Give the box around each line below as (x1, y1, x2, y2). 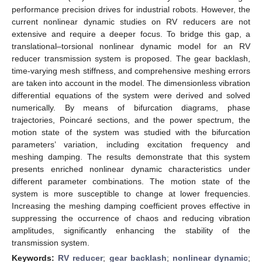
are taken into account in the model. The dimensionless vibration (12, 78, 250, 88)
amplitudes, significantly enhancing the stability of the (12, 225, 250, 235)
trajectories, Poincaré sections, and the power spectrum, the (12, 115, 250, 125)
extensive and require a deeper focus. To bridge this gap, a (12, 29, 250, 39)
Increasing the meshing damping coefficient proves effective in (12, 201, 250, 211)
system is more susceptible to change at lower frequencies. (12, 188, 250, 198)
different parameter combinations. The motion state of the (12, 176, 250, 186)
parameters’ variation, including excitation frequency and (12, 139, 250, 149)
